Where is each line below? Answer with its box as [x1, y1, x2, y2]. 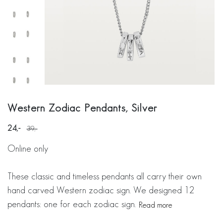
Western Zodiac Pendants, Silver [7, 102, 157, 113]
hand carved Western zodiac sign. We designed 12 [7, 185, 194, 195]
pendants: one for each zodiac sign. [7, 199, 138, 209]
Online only [7, 143, 48, 154]
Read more [139, 201, 172, 209]
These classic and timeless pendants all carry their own [7, 171, 202, 181]
